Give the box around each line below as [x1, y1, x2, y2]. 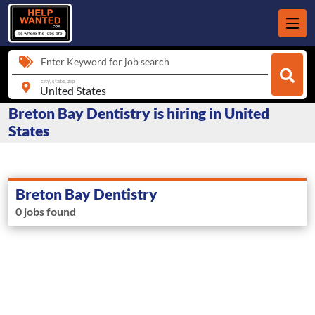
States [8, 122, 49, 140]
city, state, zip [40, 77, 75, 84]
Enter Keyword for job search [41, 56, 169, 67]
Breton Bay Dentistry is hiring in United [8, 104, 269, 122]
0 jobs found [15, 205, 76, 219]
